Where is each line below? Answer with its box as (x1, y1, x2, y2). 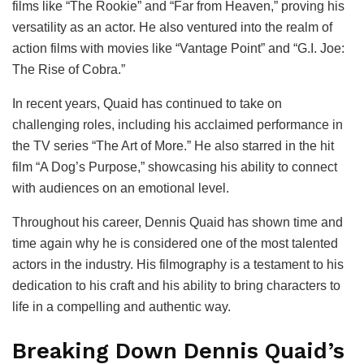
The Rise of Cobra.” (12, 63, 125, 77)
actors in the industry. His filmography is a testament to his (12, 258, 344, 272)
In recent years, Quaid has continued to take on (12, 97, 282, 111)
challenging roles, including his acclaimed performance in (12, 118, 343, 132)
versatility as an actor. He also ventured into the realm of (12, 20, 332, 35)
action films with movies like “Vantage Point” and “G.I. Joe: (12, 41, 344, 56)
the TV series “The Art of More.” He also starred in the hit (12, 139, 334, 154)
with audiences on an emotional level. (12, 181, 229, 196)
